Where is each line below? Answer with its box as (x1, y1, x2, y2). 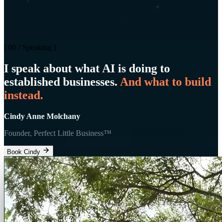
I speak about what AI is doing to (4, 61, 170, 75)
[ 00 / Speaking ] (4, 43, 56, 52)
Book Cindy (7, 148, 42, 156)
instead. (4, 88, 43, 102)
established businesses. (4, 75, 117, 88)
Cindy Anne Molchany (4, 111, 80, 120)
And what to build (120, 75, 211, 88)
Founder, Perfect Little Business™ (4, 128, 111, 137)
